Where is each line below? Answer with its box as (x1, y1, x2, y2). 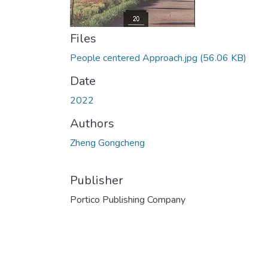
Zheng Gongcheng (70, 136, 145, 150)
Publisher (70, 172, 123, 188)
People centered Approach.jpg (70, 51, 200, 65)
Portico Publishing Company (70, 193, 185, 206)
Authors (70, 115, 114, 132)
